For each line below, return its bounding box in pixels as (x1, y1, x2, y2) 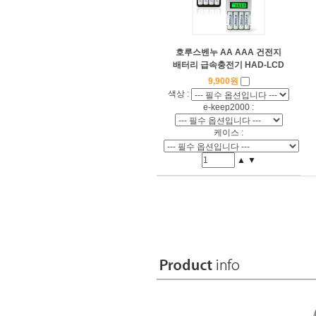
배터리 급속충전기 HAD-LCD (173, 59, 284, 70)
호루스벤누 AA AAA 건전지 (176, 47, 281, 57)
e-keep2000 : (203, 102, 254, 112)
